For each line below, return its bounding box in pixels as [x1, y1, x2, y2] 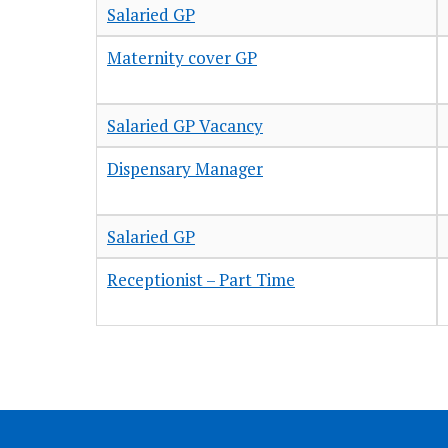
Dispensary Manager [107, 157, 263, 181]
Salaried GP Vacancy [107, 114, 263, 138]
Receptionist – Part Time [107, 268, 295, 292]
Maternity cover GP [107, 46, 257, 70]
